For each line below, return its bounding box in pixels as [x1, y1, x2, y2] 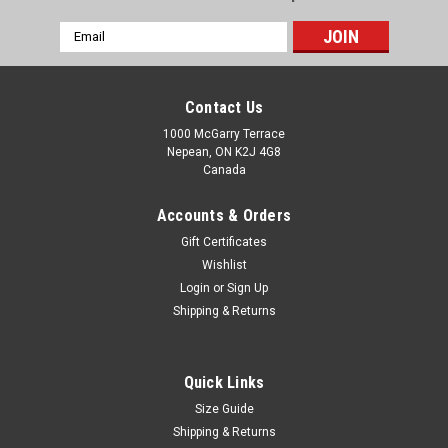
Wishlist [201, 257, 247, 272]
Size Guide [194, 401, 254, 416]
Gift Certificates [181, 234, 267, 249]
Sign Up [227, 280, 269, 295]
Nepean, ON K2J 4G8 [167, 144, 281, 159]
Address [59, 43, 113, 60]
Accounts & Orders [156, 205, 292, 225]
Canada [202, 162, 246, 177]
